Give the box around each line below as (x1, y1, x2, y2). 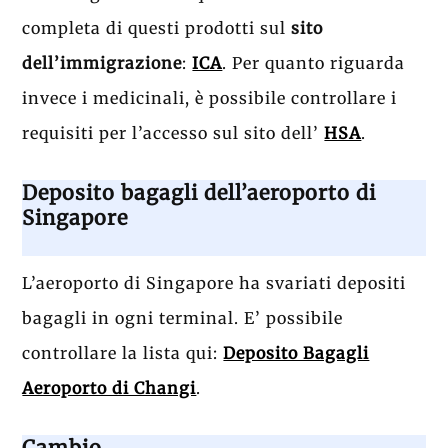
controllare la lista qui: (22, 342, 224, 363)
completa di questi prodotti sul (22, 18, 292, 39)
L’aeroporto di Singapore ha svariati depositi (22, 272, 407, 293)
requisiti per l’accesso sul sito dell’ (22, 123, 325, 144)
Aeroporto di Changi (22, 377, 197, 398)
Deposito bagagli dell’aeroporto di (22, 179, 377, 205)
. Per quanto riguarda (222, 53, 406, 74)
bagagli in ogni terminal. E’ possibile (22, 307, 344, 328)
